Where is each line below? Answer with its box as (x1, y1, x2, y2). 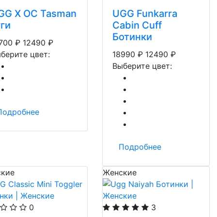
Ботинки (112, 31, 152, 43)
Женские (103, 168, 137, 177)
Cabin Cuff (112, 19, 162, 31)
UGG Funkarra (112, 8, 177, 19)
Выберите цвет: (112, 61, 172, 71)
